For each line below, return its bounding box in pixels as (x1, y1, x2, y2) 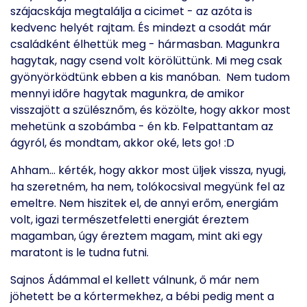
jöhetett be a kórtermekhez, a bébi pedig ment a (10, 288, 274, 304)
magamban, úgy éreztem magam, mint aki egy (10, 228, 262, 244)
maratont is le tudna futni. (10, 245, 151, 260)
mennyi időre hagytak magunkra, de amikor (10, 86, 245, 101)
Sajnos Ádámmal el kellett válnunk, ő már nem (10, 272, 259, 288)
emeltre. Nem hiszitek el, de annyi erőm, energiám (10, 195, 278, 211)
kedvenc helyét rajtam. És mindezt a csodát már (10, 20, 271, 36)
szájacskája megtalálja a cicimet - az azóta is (10, 3, 252, 19)
